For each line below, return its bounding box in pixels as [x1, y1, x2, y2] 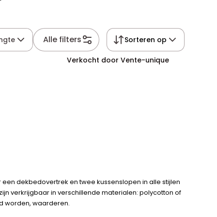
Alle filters [43, 34, 82, 45]
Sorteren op [124, 35, 167, 45]
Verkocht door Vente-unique [66, 55, 169, 65]
